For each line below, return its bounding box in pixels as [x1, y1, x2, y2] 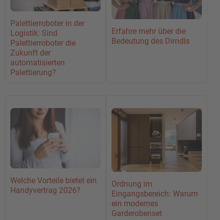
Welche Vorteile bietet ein [10, 176, 97, 186]
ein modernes [111, 199, 158, 209]
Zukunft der [10, 48, 51, 58]
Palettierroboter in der [10, 19, 84, 28]
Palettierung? [10, 68, 56, 78]
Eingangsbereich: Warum [111, 189, 198, 199]
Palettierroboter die [10, 38, 76, 48]
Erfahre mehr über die [111, 26, 186, 36]
